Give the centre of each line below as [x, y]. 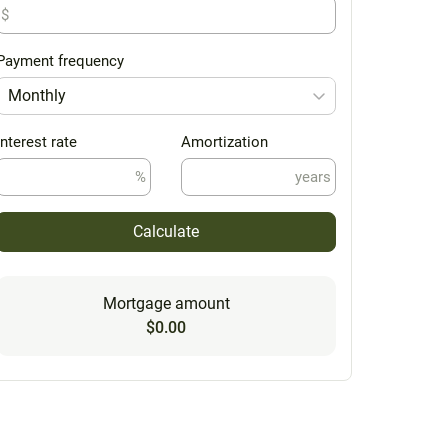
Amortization [224, 141]
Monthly [37, 95]
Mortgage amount [166, 303]
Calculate [166, 231]
